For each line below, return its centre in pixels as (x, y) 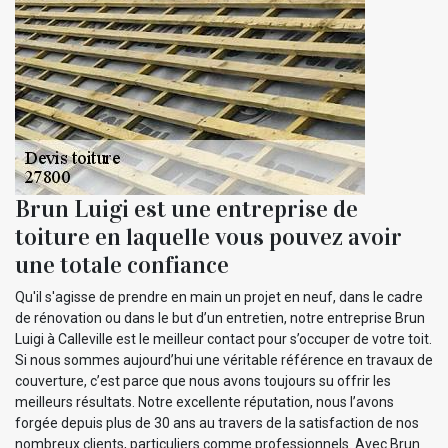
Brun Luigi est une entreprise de (186, 208)
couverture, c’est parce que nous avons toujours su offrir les (203, 380)
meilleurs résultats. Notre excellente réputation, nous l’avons (204, 401)
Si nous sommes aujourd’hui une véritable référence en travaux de (224, 359)
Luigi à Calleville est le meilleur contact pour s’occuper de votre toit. (223, 338)
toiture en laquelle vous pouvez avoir (208, 236)
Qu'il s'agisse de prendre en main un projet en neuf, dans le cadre (219, 296)
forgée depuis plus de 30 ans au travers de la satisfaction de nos (217, 422)
